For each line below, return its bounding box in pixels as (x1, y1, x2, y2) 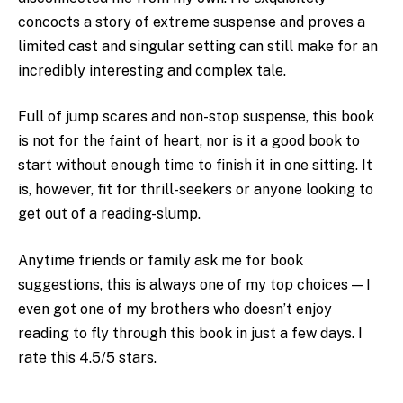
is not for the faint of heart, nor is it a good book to (18, 132, 360, 150)
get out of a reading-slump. (18, 205, 201, 223)
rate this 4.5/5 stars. (18, 349, 157, 366)
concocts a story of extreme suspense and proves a (18, 13, 365, 31)
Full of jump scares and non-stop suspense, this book (18, 108, 374, 126)
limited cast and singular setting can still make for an (18, 37, 378, 55)
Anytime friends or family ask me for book (18, 252, 303, 269)
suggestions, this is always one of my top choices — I (18, 276, 371, 293)
